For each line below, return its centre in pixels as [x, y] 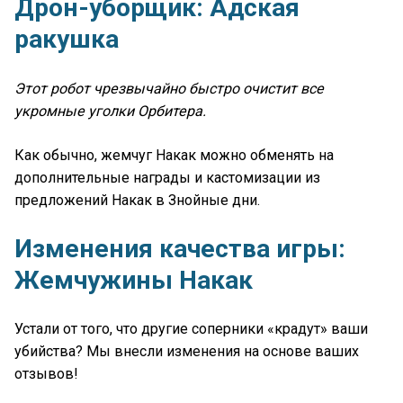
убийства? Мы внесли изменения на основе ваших [187, 351]
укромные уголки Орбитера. [110, 111]
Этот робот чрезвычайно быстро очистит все [169, 88]
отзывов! [46, 373]
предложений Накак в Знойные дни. [137, 200]
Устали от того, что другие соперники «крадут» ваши [191, 328]
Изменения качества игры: [180, 248]
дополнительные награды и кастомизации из [167, 177]
